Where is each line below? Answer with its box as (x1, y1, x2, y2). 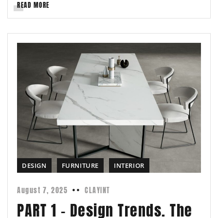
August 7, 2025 (17, 185, 68, 196)
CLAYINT (85, 185, 110, 196)
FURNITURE (61, 161, 99, 170)
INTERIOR (114, 161, 145, 170)
